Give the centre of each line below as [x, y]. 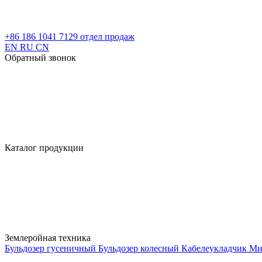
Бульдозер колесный [140, 248]
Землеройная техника [49, 238]
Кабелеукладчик [215, 248]
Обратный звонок [40, 58]
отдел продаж [107, 37]
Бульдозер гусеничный [51, 248]
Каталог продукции [45, 148]
